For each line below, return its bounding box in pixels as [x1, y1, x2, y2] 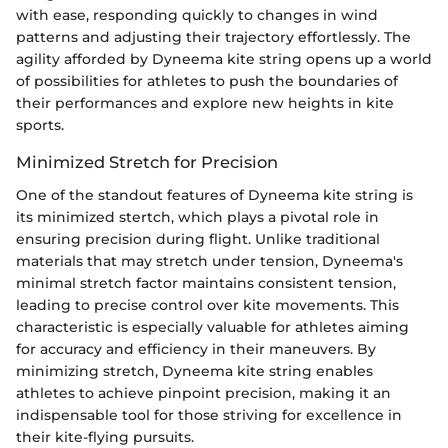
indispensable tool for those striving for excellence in [16, 405, 402, 424]
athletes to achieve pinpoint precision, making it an [16, 383, 391, 402]
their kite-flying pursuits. [16, 427, 194, 446]
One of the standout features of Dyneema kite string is [16, 185, 413, 204]
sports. [16, 116, 64, 135]
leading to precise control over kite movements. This [16, 295, 399, 314]
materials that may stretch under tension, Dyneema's [16, 251, 403, 270]
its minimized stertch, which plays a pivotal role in [16, 207, 379, 226]
